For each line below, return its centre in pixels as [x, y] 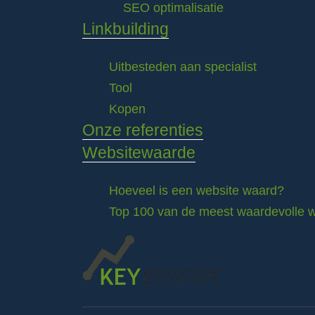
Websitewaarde [139, 153]
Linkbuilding [126, 29]
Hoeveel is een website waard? [197, 191]
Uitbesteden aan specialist [183, 67]
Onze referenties [143, 130]
